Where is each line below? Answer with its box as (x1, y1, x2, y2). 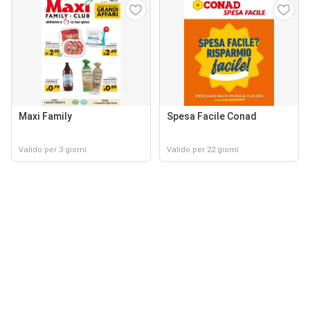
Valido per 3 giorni (19, 145, 86, 154)
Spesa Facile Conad (167, 111, 257, 122)
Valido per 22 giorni (167, 145, 239, 154)
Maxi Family (19, 111, 72, 122)
